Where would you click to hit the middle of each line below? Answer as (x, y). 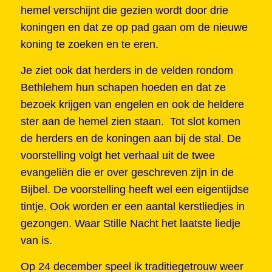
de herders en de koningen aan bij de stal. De (131, 139)
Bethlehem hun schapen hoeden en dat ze (123, 88)
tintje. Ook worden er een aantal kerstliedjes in (132, 207)
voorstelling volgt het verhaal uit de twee (117, 156)
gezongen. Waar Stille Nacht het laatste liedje (130, 224)
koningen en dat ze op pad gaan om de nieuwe (134, 27)
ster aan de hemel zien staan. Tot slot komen (132, 122)
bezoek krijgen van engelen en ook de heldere (132, 105)
